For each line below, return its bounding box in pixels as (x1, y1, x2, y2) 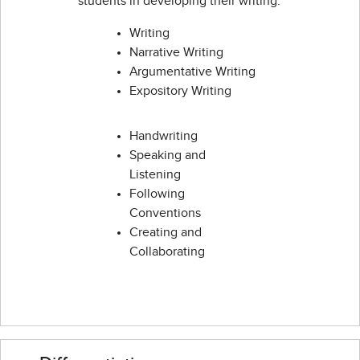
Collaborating (129, 245, 205, 259)
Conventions (129, 207, 201, 220)
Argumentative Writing (129, 65, 256, 79)
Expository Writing (129, 84, 231, 98)
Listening (129, 168, 181, 182)
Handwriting (129, 129, 198, 143)
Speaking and (129, 149, 206, 162)
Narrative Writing (129, 46, 223, 59)
